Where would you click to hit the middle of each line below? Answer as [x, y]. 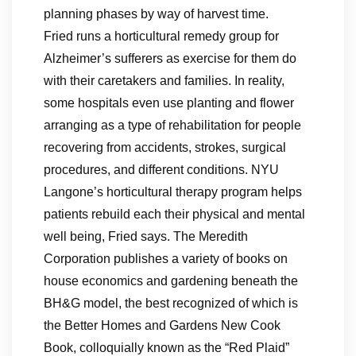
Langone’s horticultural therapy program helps [173, 192]
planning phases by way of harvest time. [156, 14]
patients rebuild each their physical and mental [174, 214]
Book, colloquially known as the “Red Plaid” [166, 348]
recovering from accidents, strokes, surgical [165, 147]
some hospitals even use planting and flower [169, 103]
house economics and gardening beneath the [171, 281]
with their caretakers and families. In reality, [164, 81]
